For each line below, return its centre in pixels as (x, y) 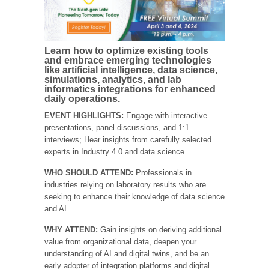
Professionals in (164, 172)
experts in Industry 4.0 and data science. (116, 151)
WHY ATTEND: (72, 229)
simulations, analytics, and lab (113, 79)
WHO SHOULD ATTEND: (90, 172)
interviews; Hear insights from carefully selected (128, 139)
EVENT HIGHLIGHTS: (85, 115)
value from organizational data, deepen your (120, 241)
